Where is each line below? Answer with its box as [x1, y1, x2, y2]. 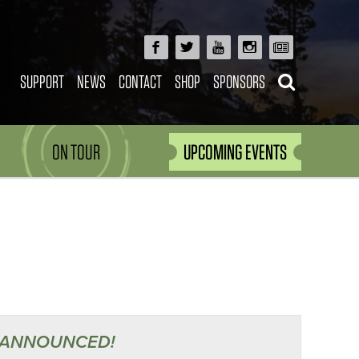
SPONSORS [212, 71, 265, 92]
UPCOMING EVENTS [184, 139, 287, 165]
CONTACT [118, 71, 162, 92]
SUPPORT [19, 71, 64, 92]
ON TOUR [52, 139, 101, 165]
